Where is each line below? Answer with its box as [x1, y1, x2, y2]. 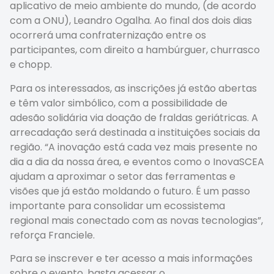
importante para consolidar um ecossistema [10, 198, 225, 213]
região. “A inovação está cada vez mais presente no [10, 139, 257, 154]
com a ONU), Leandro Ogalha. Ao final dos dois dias [10, 13, 252, 28]
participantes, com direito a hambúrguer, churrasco [10, 43, 260, 57]
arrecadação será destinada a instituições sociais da [10, 125, 260, 139]
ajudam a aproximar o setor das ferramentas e [10, 169, 235, 183]
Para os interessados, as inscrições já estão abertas [10, 81, 257, 95]
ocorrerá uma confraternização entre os [10, 28, 206, 43]
